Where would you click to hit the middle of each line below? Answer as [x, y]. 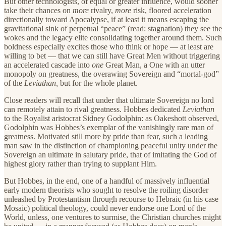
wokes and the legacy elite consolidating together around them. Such [113, 38]
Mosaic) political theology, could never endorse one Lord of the [105, 208]
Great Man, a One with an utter [154, 65]
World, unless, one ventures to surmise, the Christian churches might [112, 217]
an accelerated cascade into [48, 65]
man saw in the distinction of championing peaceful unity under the [111, 146]
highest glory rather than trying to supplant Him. [80, 164]
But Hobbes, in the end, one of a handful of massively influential [107, 181]
